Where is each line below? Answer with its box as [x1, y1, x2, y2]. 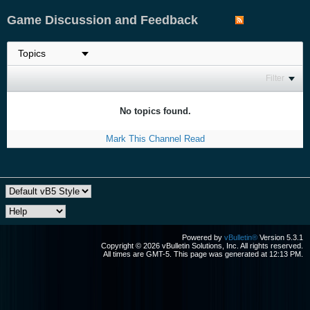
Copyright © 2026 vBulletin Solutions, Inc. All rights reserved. [101, 241, 303, 250]
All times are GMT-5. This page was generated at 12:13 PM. [103, 249, 303, 258]
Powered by [182, 232, 224, 241]
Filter [266, 73, 284, 83]
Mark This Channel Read [105, 133, 205, 144]
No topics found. [119, 105, 191, 116]
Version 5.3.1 [257, 232, 303, 241]
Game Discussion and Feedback [7, 12, 198, 27]
